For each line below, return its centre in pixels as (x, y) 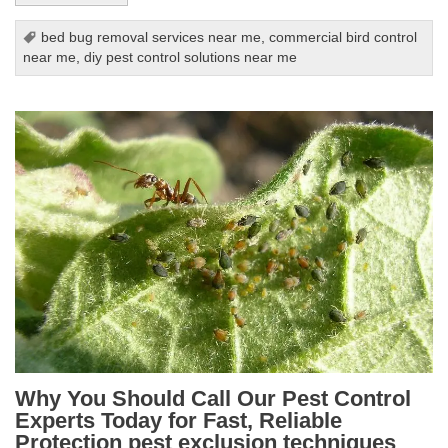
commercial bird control (343, 37)
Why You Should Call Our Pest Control (213, 398)
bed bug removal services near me (151, 37)
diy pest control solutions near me (191, 57)
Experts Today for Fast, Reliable (179, 420)
